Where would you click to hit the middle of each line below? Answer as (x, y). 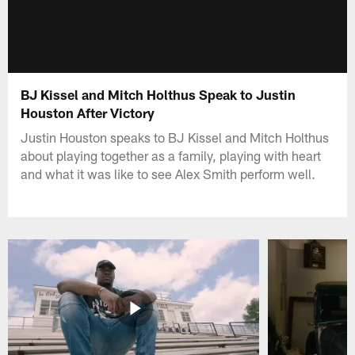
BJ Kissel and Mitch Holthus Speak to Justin (158, 94)
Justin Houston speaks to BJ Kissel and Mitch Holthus (175, 137)
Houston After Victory (88, 112)
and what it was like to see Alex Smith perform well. (168, 173)
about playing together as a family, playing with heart (171, 155)
